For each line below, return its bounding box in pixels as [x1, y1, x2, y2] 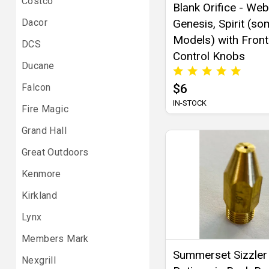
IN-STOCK [173, 98, 207, 108]
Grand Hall [22, 125, 67, 136]
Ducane [22, 60, 55, 71]
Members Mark [22, 233, 89, 244]
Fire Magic [22, 103, 68, 115]
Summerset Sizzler [173, 247, 267, 262]
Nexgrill [22, 255, 56, 266]
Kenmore [22, 168, 61, 180]
